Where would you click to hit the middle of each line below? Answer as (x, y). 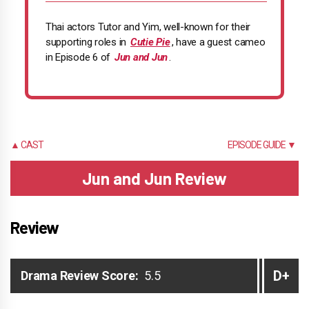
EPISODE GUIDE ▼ (261, 144)
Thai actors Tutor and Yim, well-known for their (148, 27)
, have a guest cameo (218, 42)
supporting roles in (87, 42)
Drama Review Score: (80, 276)
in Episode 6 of (79, 57)
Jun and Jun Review (154, 178)
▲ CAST (27, 144)
